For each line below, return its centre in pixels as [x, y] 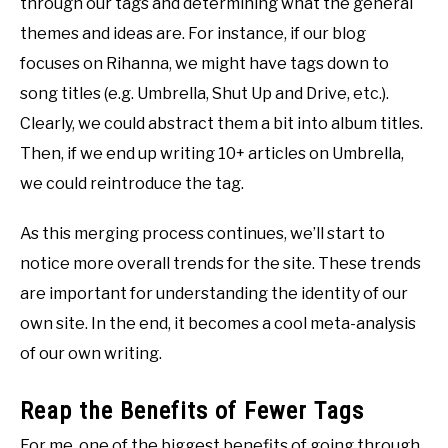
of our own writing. [91, 353]
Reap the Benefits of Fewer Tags [192, 410]
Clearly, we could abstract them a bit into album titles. [221, 123]
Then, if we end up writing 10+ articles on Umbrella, [212, 153]
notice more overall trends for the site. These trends [220, 263]
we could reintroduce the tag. [132, 183]
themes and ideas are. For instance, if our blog [193, 33]
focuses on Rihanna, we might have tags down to [204, 63]
